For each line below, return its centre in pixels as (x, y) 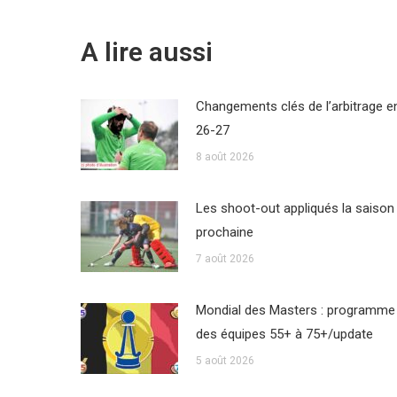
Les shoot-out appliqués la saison (295, 209)
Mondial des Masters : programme (296, 311)
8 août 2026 (225, 157)
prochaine (225, 233)
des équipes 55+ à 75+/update (284, 335)
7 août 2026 (225, 259)
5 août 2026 (225, 361)
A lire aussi (147, 52)
